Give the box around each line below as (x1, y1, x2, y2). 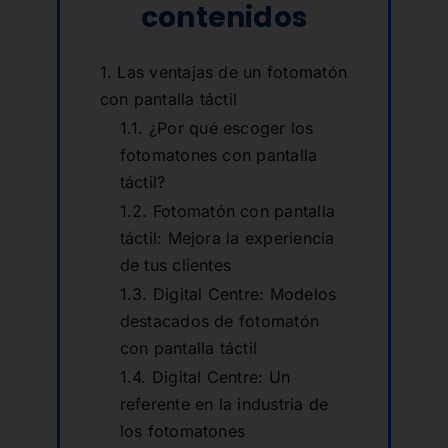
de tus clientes (119, 255, 232, 276)
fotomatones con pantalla (119, 145, 318, 166)
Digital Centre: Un (151, 367, 291, 388)
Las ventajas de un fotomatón (117, 62, 348, 83)
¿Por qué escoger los (148, 118, 314, 139)
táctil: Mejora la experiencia (119, 228, 335, 249)
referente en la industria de (119, 394, 329, 415)
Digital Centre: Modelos (152, 284, 337, 305)
